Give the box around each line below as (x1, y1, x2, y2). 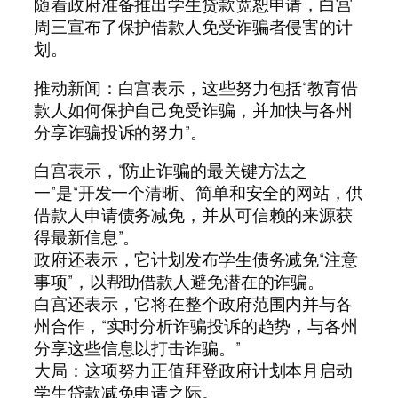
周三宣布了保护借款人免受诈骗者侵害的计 (34, 15, 354, 39)
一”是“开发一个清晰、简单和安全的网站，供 (34, 181, 363, 205)
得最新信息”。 (34, 226, 140, 250)
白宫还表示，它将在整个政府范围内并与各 (34, 292, 354, 316)
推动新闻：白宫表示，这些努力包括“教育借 (34, 76, 358, 99)
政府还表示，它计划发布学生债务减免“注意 (34, 248, 358, 272)
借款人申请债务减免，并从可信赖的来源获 (34, 203, 354, 227)
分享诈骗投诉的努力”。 (34, 120, 207, 144)
